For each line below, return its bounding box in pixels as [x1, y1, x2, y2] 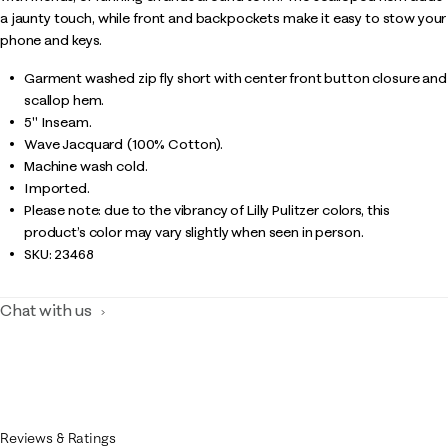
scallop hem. [24, 91, 105, 109]
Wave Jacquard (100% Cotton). [24, 135, 224, 153]
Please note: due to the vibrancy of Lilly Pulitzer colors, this [24, 201, 391, 219]
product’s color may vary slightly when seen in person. [24, 223, 364, 241]
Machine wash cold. [24, 157, 148, 175]
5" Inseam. [24, 113, 92, 131]
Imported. [24, 179, 90, 197]
